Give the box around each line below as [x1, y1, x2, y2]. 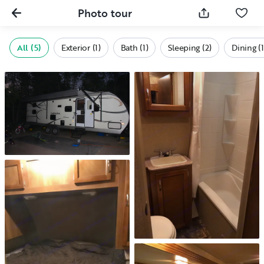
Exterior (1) [61, 41, 101, 54]
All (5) [17, 41, 42, 54]
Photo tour [78, 5, 132, 21]
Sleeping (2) [168, 41, 212, 54]
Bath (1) [120, 41, 148, 54]
